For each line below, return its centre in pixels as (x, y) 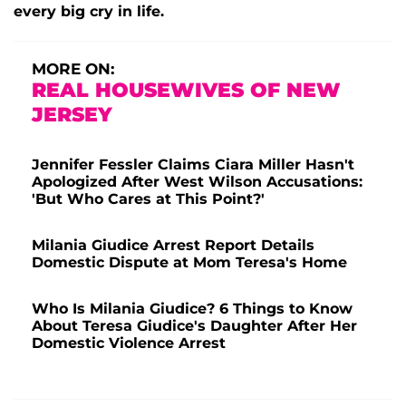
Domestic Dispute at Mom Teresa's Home (189, 262)
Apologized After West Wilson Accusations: (197, 181)
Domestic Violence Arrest (129, 343)
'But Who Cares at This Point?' (148, 198)
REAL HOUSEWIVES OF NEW (186, 90)
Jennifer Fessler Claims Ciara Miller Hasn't (193, 164)
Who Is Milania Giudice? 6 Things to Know (192, 308)
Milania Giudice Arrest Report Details (173, 245)
